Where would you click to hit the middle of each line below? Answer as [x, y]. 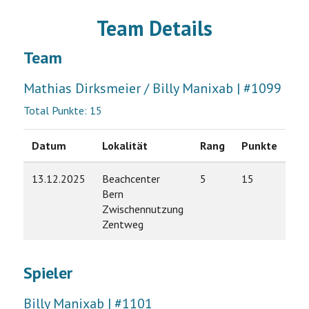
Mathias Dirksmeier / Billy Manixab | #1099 [152, 88]
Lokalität [124, 146]
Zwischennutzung [142, 209]
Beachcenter [131, 179]
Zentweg [122, 224]
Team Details [154, 28]
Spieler [48, 273]
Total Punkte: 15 [62, 110]
